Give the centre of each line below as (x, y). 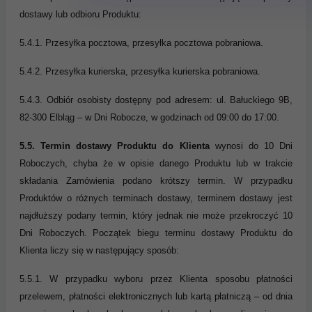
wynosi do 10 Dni (251, 146)
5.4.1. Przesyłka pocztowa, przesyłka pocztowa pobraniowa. (141, 42)
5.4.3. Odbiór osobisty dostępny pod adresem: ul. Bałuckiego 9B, (156, 100)
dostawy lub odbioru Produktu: (80, 14)
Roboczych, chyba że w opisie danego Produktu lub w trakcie (156, 163)
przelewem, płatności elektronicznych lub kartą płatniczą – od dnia (156, 296)
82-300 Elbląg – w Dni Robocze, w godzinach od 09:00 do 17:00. (149, 117)
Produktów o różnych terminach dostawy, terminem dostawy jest (156, 198)
